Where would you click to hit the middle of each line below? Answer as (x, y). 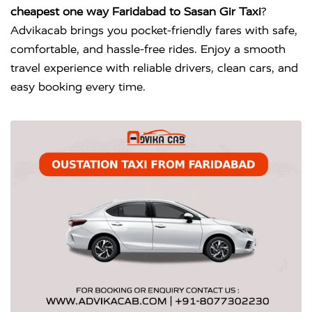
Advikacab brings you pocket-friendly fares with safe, (154, 30)
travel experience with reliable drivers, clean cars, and (154, 68)
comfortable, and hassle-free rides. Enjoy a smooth (148, 49)
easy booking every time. (78, 87)
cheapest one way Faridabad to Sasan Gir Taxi (136, 11)
